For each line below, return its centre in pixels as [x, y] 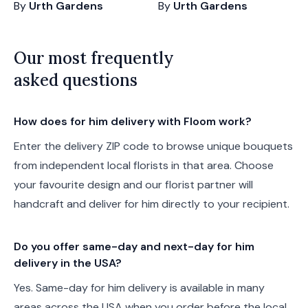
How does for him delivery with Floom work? [133, 121]
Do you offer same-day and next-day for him [134, 246]
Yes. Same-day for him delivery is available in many [139, 288]
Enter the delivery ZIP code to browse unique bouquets [153, 146]
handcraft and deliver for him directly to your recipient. [152, 204]
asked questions [76, 80]
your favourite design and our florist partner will [133, 185]
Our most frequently [94, 58]
